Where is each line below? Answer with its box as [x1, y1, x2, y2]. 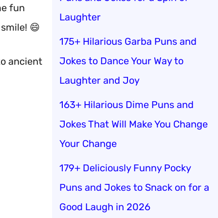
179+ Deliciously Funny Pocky [59, 162, 191, 174]
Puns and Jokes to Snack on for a [59, 181, 209, 193]
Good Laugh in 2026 [59, 200, 150, 213]
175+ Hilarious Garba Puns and [59, 35, 197, 47]
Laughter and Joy [59, 74, 140, 86]
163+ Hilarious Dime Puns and [59, 98, 194, 110]
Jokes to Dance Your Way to [59, 54, 183, 67]
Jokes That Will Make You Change [59, 118, 208, 130]
